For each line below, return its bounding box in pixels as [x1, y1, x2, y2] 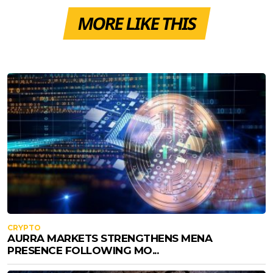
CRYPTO [7, 222, 41, 232]
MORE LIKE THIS [76, 11, 197, 35]
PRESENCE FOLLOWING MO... [7, 244, 158, 257]
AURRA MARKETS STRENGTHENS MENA [7, 232, 212, 244]
